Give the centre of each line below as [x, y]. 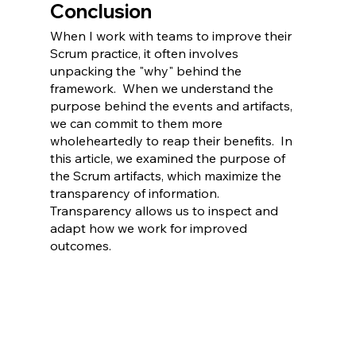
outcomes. [80, 246]
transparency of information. [137, 193]
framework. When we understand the [163, 89]
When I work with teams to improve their [172, 36]
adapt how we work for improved [150, 228]
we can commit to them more [137, 124]
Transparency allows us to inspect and [165, 211]
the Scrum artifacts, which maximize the [167, 176]
